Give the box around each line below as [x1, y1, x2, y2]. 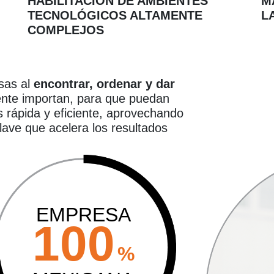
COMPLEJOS [28, 23, 104, 37]
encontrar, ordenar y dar [34, 77, 175, 91]
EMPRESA [35, 204, 131, 226]
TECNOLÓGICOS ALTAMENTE [28, 9, 202, 23]
